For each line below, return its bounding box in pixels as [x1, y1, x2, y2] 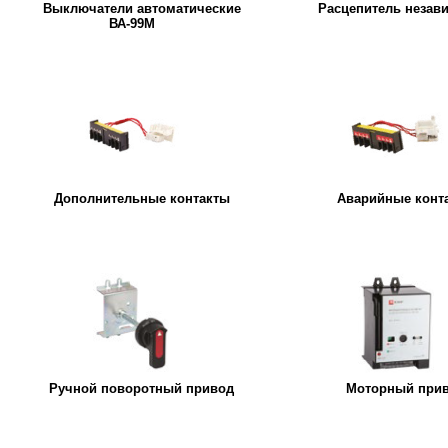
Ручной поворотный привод [49, 380, 235, 396]
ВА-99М [109, 15, 155, 31]
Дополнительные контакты [53, 190, 230, 206]
